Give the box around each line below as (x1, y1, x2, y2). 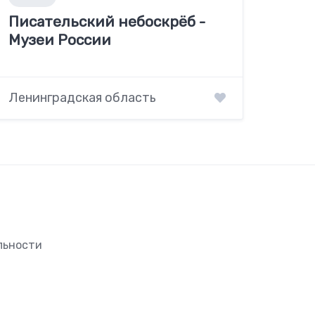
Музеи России (8, 31, 112, 49)
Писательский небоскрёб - (8, 13, 206, 31)
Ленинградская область (8, 90, 157, 106)
